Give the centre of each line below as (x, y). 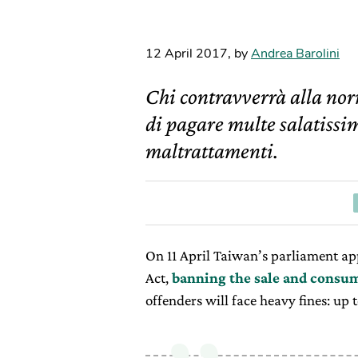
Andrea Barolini (295, 54)
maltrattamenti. (212, 151)
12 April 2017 (187, 54)
